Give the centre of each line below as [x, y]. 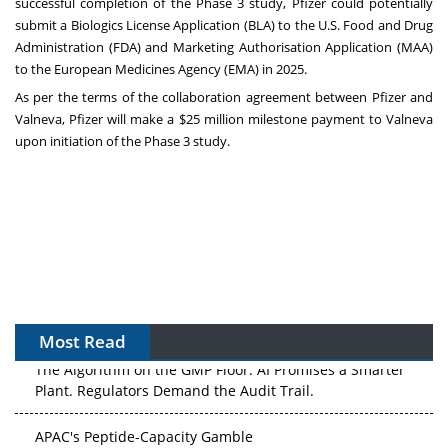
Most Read [82, 341]
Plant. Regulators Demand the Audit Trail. [174, 389]
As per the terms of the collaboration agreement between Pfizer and [224, 96]
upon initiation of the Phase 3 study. [122, 140]
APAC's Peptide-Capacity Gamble [144, 435]
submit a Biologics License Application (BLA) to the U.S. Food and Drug [224, 24]
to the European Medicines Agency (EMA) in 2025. [161, 68]
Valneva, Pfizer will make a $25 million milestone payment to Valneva [224, 118]
